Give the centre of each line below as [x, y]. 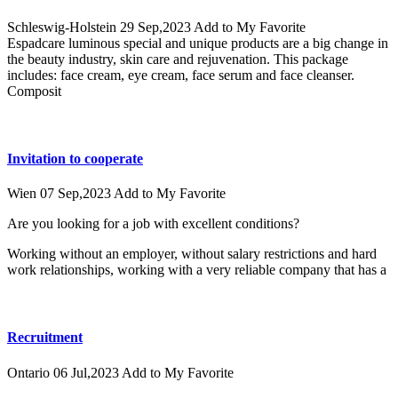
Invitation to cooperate [75, 159]
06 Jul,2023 [88, 372]
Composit [34, 92]
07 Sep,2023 [77, 194]
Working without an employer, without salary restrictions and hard [192, 254]
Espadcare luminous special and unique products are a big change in [198, 44]
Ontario [30, 372]
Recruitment [45, 338]
